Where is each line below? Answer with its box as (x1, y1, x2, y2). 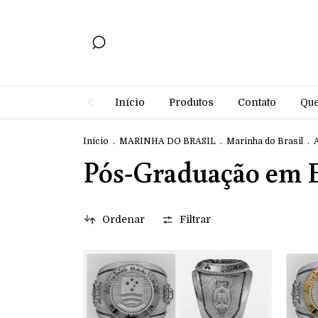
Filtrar (180, 214, 212, 226)
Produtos (169, 97, 214, 108)
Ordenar (102, 214, 145, 226)
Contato (238, 97, 276, 108)
